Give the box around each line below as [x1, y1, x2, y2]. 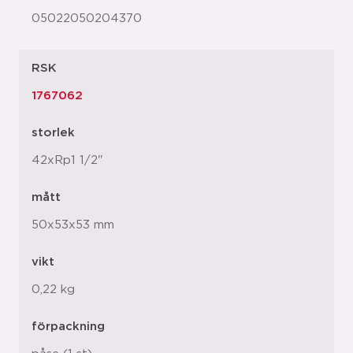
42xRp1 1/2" [32, 154, 103, 166]
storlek [32, 127, 75, 139]
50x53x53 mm [32, 219, 114, 231]
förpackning [32, 321, 105, 333]
